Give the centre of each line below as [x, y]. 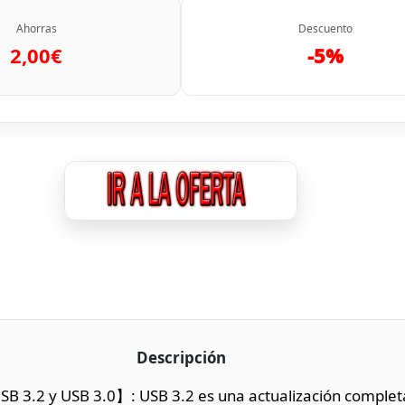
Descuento [325, 28]
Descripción [181, 357]
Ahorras [36, 28]
